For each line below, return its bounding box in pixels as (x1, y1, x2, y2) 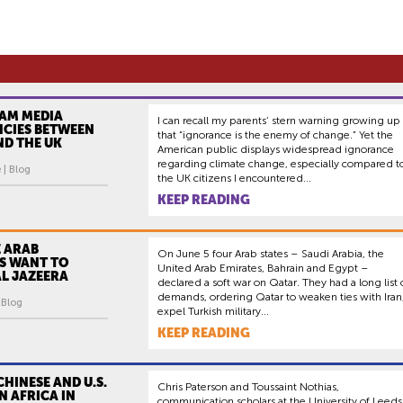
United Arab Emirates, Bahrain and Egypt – (157, 261, 369, 274)
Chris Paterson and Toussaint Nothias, (157, 380, 339, 393)
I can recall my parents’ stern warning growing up (157, 113, 400, 127)
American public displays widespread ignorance (157, 142, 394, 156)
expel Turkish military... (157, 304, 269, 318)
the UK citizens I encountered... (157, 171, 311, 184)
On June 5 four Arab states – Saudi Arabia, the (157, 246, 384, 260)
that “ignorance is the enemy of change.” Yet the (157, 128, 393, 141)
